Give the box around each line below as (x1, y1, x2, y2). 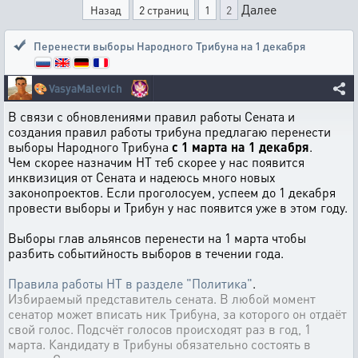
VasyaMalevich (49, 81, 122, 95)
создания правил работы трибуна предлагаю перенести (8, 123, 331, 140)
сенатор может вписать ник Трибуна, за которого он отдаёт (8, 305, 347, 322)
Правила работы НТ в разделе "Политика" (8, 275, 253, 292)
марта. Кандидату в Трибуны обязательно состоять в (8, 336, 311, 352)
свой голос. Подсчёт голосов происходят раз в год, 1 (8, 320, 311, 337)
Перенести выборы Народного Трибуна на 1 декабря (34, 38, 305, 53)
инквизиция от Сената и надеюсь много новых (8, 169, 276, 185)
